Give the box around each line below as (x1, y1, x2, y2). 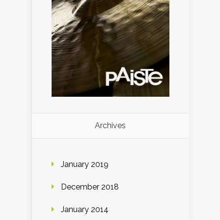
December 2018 (61, 182, 119, 192)
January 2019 (61, 159, 109, 169)
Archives (95, 120, 126, 130)
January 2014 (61, 204, 109, 214)
